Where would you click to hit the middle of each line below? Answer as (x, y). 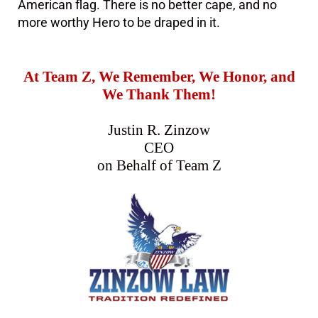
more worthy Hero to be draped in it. (120, 23)
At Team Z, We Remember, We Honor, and (159, 77)
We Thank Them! (159, 95)
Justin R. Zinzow (159, 130)
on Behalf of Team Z (159, 166)
